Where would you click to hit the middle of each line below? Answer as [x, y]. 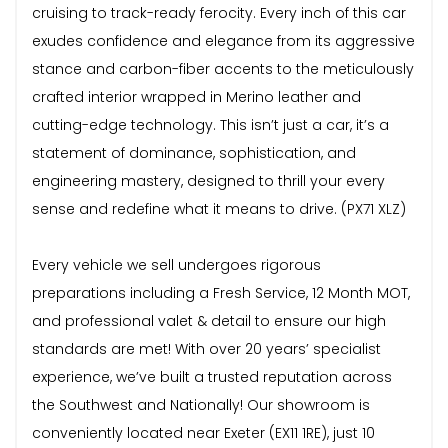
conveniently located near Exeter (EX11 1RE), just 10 [203, 432]
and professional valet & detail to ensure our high [209, 320]
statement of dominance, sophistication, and [194, 152]
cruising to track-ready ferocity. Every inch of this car [219, 12]
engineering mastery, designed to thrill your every [208, 180]
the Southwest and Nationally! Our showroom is [201, 404]
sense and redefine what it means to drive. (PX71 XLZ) [219, 208]
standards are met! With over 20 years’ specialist [206, 348]
